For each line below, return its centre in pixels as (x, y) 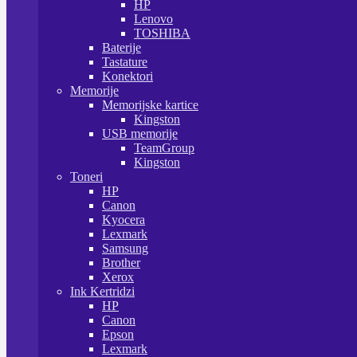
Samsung (125, 248)
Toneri (86, 177)
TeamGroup (164, 148)
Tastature (125, 62)
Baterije (122, 47)
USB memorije (140, 133)
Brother (121, 263)
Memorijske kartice (150, 105)
